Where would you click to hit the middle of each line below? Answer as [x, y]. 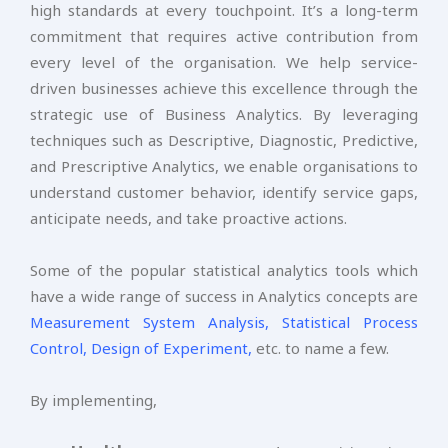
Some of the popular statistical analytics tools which [224, 270]
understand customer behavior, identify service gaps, [224, 192]
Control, [58, 348]
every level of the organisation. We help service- [224, 62]
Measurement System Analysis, [149, 322]
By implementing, [93, 400]
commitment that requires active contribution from [224, 36]
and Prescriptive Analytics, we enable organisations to [224, 166]
